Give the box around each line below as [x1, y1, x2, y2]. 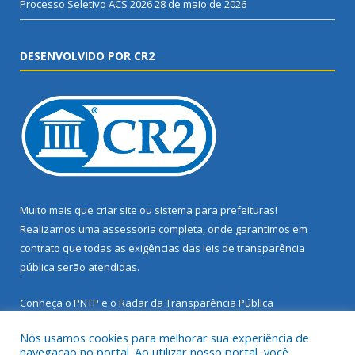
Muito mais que [20, 202, 96, 217]
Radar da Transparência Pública [119, 295, 273, 310]
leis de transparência [203, 240, 305, 255]
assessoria [102, 221, 156, 236]
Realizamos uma [20, 221, 102, 236]
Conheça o [20, 295, 74, 310]
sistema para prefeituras [155, 202, 275, 217]
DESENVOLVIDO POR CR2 [20, 48, 155, 63]
